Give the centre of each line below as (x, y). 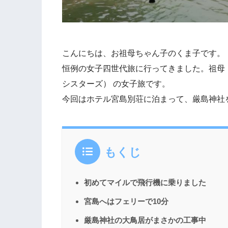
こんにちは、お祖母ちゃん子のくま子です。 (144, 53)
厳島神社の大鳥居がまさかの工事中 (145, 220)
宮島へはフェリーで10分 (126, 202)
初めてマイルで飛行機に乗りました (145, 183)
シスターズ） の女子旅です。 (116, 84)
